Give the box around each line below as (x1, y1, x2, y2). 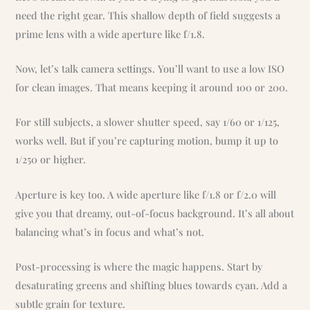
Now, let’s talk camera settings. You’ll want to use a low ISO (15, 61, 285, 75)
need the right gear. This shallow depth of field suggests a (15, 8, 281, 22)
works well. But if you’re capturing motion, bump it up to (15, 134, 279, 148)
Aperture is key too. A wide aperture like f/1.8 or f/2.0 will (15, 187, 277, 201)
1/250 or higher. (15, 152, 86, 167)
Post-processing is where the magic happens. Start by (15, 259, 263, 273)
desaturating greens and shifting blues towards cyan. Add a (15, 277, 288, 292)
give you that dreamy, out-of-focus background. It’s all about (15, 206, 295, 220)
